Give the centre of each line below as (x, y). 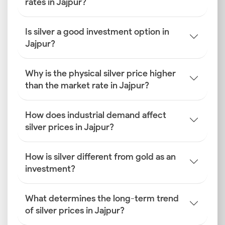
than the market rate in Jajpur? (87, 85)
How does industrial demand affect (96, 115)
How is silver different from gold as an (100, 157)
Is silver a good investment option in (97, 32)
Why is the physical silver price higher (100, 73)
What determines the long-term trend (102, 198)
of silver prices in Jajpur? (75, 210)
